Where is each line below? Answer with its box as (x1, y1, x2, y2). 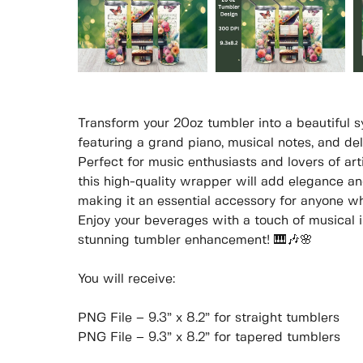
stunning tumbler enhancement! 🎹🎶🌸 (78, 234, 313, 247)
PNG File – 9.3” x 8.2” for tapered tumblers (78, 331, 340, 344)
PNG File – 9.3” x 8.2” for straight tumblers (78, 312, 340, 325)
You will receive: (78, 273, 175, 286)
